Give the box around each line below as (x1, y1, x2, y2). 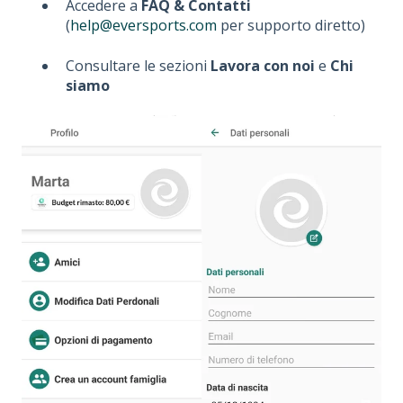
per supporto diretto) (217, 15, 365, 36)
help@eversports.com (70, 15, 217, 36)
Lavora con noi (210, 55, 315, 76)
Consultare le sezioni (66, 55, 210, 76)
